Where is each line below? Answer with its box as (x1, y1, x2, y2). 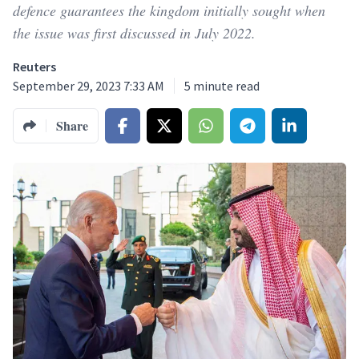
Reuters (13, 58, 56, 75)
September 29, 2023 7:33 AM (13, 78, 164, 94)
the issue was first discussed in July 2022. (13, 23, 256, 42)
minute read (193, 78, 260, 94)
